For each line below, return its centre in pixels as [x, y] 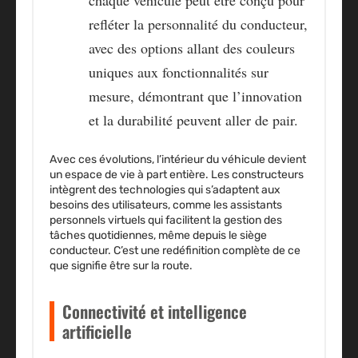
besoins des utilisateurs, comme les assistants [166, 205]
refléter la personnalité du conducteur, [198, 24]
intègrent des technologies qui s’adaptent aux [165, 190]
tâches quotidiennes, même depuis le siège [158, 236]
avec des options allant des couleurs [192, 48]
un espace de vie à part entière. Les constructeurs [177, 175]
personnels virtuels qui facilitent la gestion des [166, 221]
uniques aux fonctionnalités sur [179, 72]
